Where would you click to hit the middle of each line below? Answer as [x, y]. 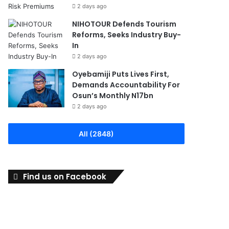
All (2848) [96, 133]
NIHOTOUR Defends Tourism [124, 24]
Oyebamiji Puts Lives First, [121, 74]
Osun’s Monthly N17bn [113, 95]
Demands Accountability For [126, 85]
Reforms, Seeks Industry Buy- [127, 35]
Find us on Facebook [65, 176]
